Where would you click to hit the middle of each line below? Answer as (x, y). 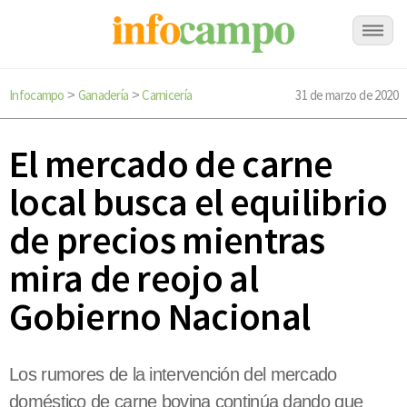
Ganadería (103, 95)
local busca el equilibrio (199, 202)
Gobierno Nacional (160, 317)
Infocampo (37, 95)
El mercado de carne (171, 164)
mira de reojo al (134, 278)
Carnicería (167, 95)
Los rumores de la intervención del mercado (173, 375)
